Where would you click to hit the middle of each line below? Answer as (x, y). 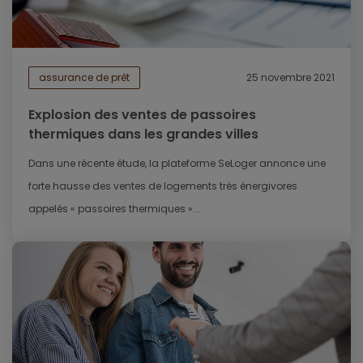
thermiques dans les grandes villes (143, 135)
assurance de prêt (84, 78)
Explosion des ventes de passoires (142, 115)
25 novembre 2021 (290, 78)
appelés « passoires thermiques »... (114, 209)
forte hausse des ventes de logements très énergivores (163, 186)
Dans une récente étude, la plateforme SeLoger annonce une (177, 164)
